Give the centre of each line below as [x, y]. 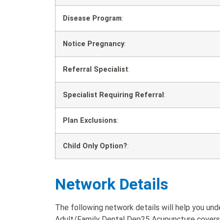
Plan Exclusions [90, 121]
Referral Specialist [96, 70]
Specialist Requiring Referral [113, 95]
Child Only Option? [95, 146]
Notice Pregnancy [94, 44]
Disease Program [92, 19]
